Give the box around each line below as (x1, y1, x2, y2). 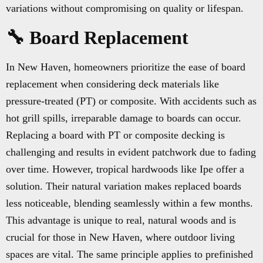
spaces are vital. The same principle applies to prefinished (6, 248, 253, 261)
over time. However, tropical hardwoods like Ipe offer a (6, 163, 244, 176)
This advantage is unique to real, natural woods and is (6, 214, 236, 227)
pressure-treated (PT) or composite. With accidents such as (6, 95, 257, 107)
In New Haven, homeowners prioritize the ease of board (6, 61, 245, 73)
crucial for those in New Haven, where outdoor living (6, 231, 235, 244)
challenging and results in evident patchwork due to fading (6, 146, 256, 159)
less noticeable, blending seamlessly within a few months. (6, 197, 253, 210)
